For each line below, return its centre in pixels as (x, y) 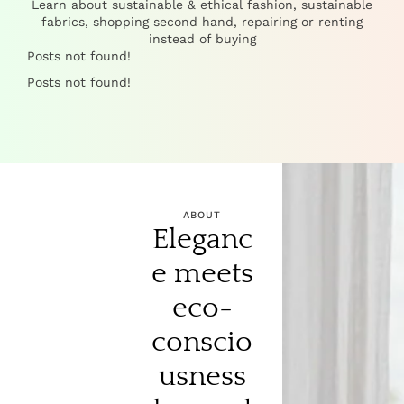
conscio (202, 342)
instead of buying (202, 39)
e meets (202, 274)
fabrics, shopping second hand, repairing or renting (202, 22)
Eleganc (202, 239)
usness (202, 376)
